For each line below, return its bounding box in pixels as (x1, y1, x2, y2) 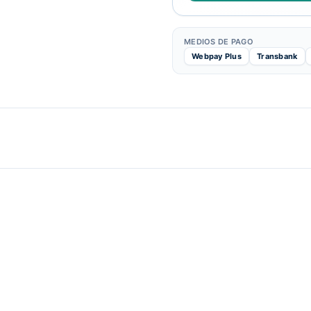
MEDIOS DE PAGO (184, 37, 253, 47)
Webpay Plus (192, 51, 242, 61)
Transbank (257, 51, 298, 61)
